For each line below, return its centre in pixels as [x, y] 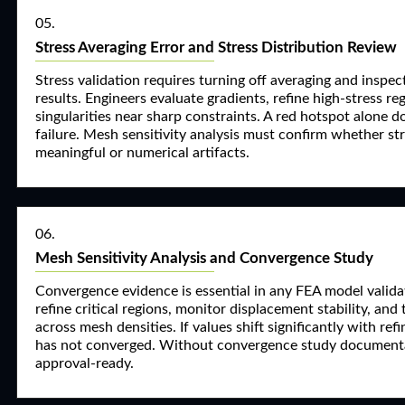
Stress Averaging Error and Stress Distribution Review [216, 47]
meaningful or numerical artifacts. [142, 153]
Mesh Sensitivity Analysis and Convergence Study [204, 258]
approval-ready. [85, 363]
